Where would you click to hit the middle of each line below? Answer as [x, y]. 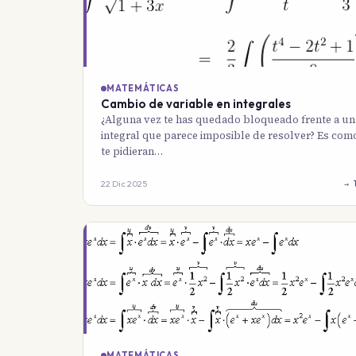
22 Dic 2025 [124, 184]
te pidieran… [132, 152]
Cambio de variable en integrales [196, 104]
